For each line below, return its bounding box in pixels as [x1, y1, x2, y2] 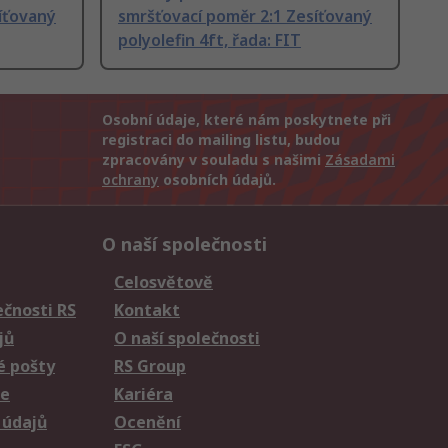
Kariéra [114, 383, 173, 406]
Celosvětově [114, 271, 213, 294]
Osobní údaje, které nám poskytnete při [102, 110, 391, 130]
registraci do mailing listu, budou [102, 130, 340, 150]
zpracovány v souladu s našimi [102, 150, 325, 170]
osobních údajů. [159, 170, 276, 190]
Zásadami [325, 150, 395, 170]
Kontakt [114, 299, 180, 322]
